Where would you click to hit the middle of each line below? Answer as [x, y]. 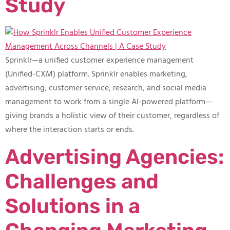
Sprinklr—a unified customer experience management [99, 61]
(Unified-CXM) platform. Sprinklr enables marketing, [96, 75]
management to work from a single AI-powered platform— [109, 102]
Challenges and [82, 181]
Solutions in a [73, 206]
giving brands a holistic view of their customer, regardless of [112, 116]
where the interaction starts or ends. [70, 130]
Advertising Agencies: [114, 157]
